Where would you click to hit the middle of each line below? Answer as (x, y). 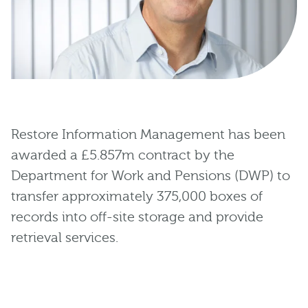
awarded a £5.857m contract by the (123, 155)
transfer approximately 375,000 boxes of (137, 197)
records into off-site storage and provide (137, 217)
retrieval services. (65, 238)
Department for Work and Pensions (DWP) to (151, 176)
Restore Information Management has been (148, 135)
